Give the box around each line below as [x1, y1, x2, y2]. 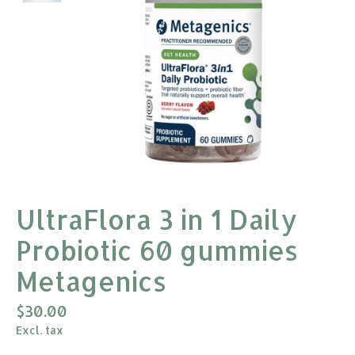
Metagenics [16, 265, 166, 299]
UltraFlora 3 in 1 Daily [16, 203, 297, 237]
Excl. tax [16, 323, 63, 337]
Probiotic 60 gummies [16, 234, 298, 268]
